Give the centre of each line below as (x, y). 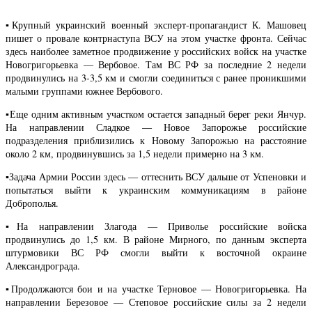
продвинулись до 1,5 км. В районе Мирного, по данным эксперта (156, 240)
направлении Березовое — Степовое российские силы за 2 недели (156, 302)
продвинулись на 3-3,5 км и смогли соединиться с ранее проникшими (156, 77)
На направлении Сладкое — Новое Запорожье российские (156, 127)
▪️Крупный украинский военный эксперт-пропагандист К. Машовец (156, 24)
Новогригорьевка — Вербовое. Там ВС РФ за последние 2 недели (156, 64)
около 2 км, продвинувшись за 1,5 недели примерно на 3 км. (135, 153)
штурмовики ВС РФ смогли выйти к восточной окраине (156, 253)
